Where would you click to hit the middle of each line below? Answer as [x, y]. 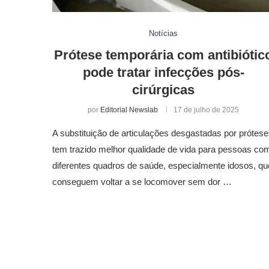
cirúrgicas [163, 89]
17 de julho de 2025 [206, 110]
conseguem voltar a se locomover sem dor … [142, 181]
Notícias [163, 33]
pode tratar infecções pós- [163, 72]
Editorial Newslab [129, 110]
